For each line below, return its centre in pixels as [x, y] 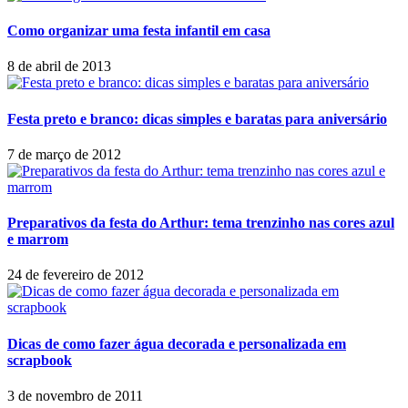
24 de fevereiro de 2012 [76, 275]
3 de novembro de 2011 [75, 395]
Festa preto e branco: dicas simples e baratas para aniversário [197, 118]
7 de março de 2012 [64, 154]
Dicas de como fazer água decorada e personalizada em [177, 343]
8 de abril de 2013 [59, 66]
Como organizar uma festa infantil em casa [139, 31]
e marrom [38, 240]
